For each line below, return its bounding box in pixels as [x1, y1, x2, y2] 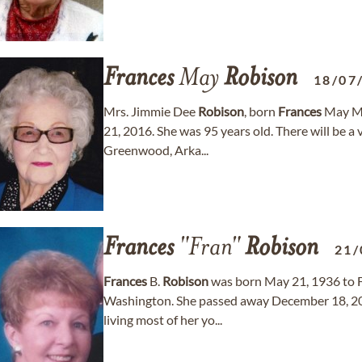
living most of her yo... [103, 312, 222, 327]
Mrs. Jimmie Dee [103, 103, 198, 119]
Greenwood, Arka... [103, 142, 208, 158]
